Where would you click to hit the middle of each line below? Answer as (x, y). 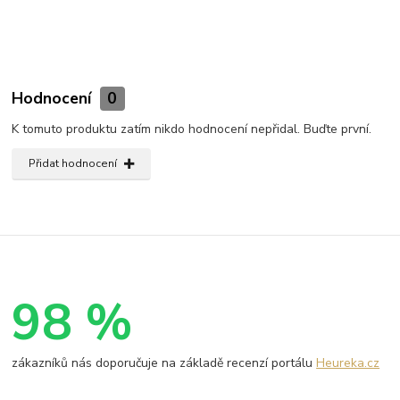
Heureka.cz (348, 362)
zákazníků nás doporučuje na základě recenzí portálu (164, 362)
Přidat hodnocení (72, 163)
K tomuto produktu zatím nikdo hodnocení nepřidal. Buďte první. (192, 129)
